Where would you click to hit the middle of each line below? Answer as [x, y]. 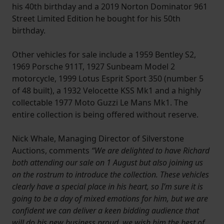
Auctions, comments [52, 151]
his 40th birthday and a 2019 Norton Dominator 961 [110, 7]
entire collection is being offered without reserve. [105, 115]
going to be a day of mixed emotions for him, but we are [110, 199]
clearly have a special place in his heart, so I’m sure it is [107, 187]
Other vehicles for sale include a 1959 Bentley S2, [104, 55]
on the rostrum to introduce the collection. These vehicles [110, 175]
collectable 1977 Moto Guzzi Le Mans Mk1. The [100, 103]
